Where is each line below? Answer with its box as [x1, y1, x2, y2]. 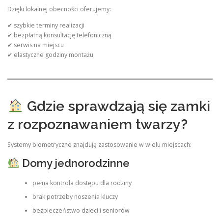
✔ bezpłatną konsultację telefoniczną [7, 30, 111, 39]
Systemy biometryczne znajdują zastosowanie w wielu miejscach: [7, 140, 192, 149]
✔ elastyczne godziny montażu [7, 50, 93, 59]
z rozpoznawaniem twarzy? [7, 116, 188, 133]
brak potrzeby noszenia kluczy [32, 192, 118, 201]
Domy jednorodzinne [19, 156, 130, 169]
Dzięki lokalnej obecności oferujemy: [7, 4, 111, 13]
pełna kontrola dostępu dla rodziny [32, 178, 132, 187]
